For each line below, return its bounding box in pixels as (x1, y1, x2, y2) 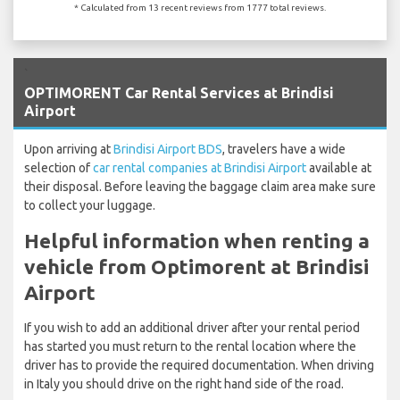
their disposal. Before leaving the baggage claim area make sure (24, 179, 376, 194)
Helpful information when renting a (24, 229, 370, 252)
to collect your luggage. (24, 197, 155, 212)
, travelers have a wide (222, 141, 346, 156)
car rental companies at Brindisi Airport (93, 160, 306, 175)
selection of (24, 160, 93, 175)
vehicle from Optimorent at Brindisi (24, 254, 369, 278)
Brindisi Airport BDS (113, 141, 222, 156)
